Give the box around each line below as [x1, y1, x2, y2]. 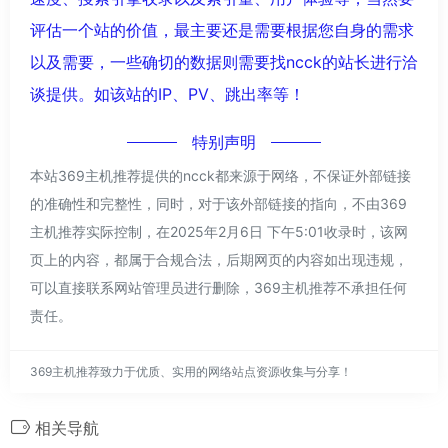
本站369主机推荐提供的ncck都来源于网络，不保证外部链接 [30, 166, 411, 184]
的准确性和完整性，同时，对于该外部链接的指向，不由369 [30, 194, 407, 212]
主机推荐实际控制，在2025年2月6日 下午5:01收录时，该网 [30, 222, 408, 240]
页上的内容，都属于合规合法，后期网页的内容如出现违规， [30, 250, 408, 268]
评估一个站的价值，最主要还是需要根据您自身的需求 [30, 19, 414, 40]
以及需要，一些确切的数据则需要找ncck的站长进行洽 [30, 51, 418, 72]
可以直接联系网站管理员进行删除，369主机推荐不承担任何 [30, 278, 407, 296]
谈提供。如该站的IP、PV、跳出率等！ [30, 83, 305, 104]
